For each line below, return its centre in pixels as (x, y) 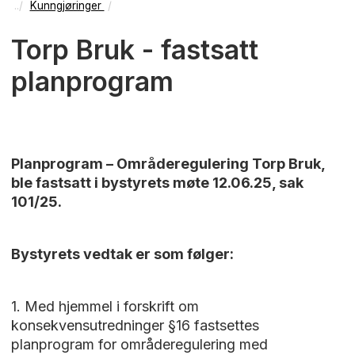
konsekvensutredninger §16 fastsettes (135, 326)
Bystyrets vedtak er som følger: (122, 254)
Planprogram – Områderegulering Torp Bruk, (168, 164)
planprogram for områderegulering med (139, 345)
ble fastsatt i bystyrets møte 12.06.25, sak (157, 183)
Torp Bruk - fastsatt (134, 50)
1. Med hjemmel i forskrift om (105, 307)
